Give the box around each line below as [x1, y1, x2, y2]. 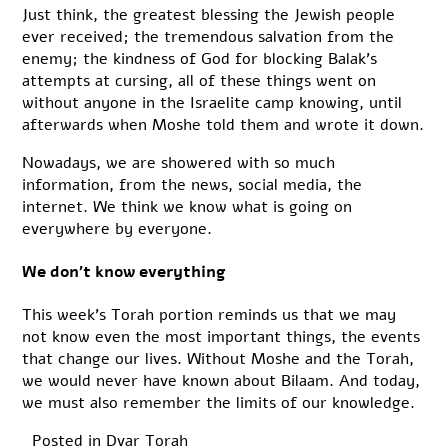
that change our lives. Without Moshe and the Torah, [22, 348, 415, 371]
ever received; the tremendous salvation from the [22, 25, 395, 48]
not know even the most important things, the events [22, 326, 421, 349]
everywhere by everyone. [22, 217, 213, 240]
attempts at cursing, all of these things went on [22, 69, 377, 92]
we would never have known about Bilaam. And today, [22, 370, 421, 393]
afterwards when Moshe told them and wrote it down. [22, 113, 425, 136]
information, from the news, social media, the [22, 173, 363, 196]
